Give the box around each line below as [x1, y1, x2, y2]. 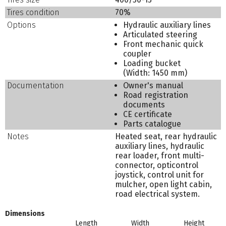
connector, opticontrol [115, 160, 199, 171]
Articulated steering [123, 30, 198, 40]
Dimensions [5, 209, 45, 218]
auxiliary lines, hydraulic [115, 141, 205, 151]
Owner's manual [123, 81, 184, 91]
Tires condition [7, 8, 60, 18]
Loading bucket [123, 59, 181, 69]
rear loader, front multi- [115, 151, 205, 161]
